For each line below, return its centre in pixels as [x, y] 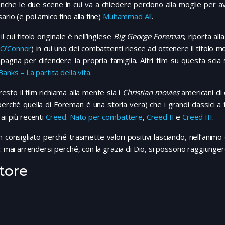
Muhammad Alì [128, 16]
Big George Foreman [149, 36]
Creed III [197, 117]
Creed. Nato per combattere [94, 117]
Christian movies [151, 93]
